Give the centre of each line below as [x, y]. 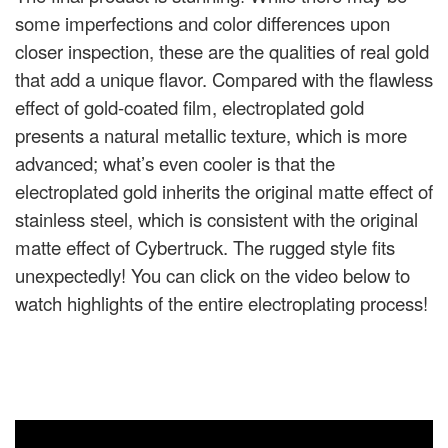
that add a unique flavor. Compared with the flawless [224, 79]
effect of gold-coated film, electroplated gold [189, 107]
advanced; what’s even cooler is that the [175, 163]
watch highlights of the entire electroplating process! [221, 303]
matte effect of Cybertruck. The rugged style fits [205, 247]
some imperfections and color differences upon [202, 23]
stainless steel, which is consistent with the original [216, 219]
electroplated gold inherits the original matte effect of [224, 191]
